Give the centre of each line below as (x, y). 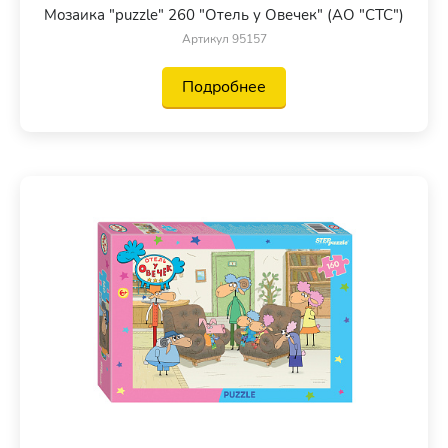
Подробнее (224, 86)
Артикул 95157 (224, 38)
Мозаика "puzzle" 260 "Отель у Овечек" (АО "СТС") (224, 14)
